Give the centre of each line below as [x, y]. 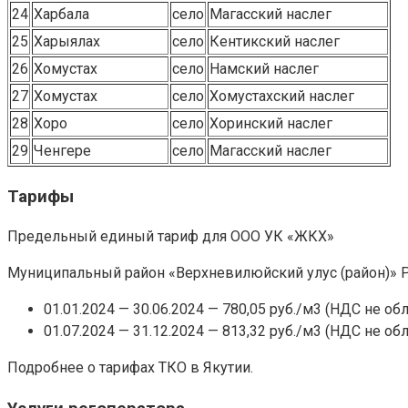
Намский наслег [264, 69]
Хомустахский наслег [282, 96]
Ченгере [62, 151]
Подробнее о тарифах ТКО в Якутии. [130, 368]
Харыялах [67, 41]
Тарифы [41, 196]
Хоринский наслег [271, 123]
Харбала [61, 14]
